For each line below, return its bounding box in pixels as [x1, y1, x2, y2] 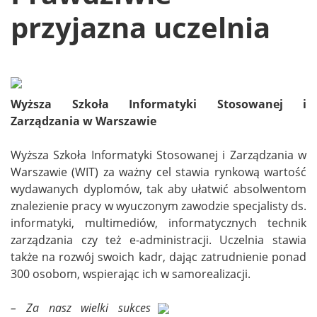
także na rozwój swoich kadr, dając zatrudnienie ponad [11, 249, 306, 265]
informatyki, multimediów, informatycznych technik [11, 215, 306, 231]
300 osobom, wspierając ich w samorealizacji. [11, 266, 250, 282]
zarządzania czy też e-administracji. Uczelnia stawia [11, 232, 306, 248]
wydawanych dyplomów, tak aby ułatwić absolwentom [11, 181, 306, 197]
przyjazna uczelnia [11, 8, 270, 47]
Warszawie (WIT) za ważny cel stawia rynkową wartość [11, 164, 306, 180]
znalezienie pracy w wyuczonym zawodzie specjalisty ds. [11, 198, 306, 214]
